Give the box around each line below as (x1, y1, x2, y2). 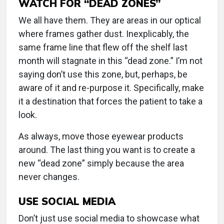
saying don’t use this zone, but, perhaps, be (18, 69, 187, 79)
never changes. (18, 171, 79, 182)
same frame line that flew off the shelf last (18, 42, 187, 52)
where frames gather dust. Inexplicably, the (18, 28, 189, 39)
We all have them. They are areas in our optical (18, 15, 201, 25)
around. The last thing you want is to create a (18, 144, 195, 155)
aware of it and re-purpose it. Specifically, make (18, 82, 204, 93)
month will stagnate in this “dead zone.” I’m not (18, 55, 202, 66)
